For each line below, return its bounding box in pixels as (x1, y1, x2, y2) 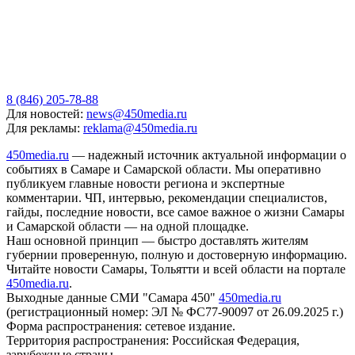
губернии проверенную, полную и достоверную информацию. (6, 248, 347, 262)
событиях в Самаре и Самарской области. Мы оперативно (6, 162, 321, 177)
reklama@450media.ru (83, 121, 197, 136)
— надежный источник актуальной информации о (69, 148, 346, 162)
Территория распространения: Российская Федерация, (6, 334, 300, 348)
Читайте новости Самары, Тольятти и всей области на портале (6, 262, 345, 277)
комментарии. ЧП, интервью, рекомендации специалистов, (6, 191, 327, 205)
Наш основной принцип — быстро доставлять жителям (6, 234, 308, 248)
